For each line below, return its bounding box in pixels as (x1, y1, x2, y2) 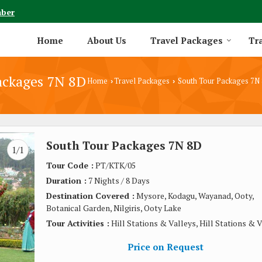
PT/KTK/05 (94, 160, 136, 171)
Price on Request (127, 241, 204, 253)
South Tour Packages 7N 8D (46, 137, 202, 153)
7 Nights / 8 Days (87, 175, 150, 186)
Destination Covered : (46, 190, 135, 201)
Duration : (46, 175, 87, 186)
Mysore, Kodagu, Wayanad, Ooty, (135, 190, 254, 201)
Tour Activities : (46, 218, 109, 229)
